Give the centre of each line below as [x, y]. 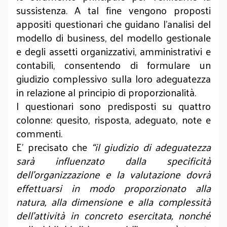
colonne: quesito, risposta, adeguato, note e [113, 120]
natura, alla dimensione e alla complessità [113, 202]
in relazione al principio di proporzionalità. [107, 92]
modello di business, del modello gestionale [113, 37]
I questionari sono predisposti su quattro [113, 106]
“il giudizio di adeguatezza [151, 147]
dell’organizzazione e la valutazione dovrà [113, 174]
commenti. [41, 133]
